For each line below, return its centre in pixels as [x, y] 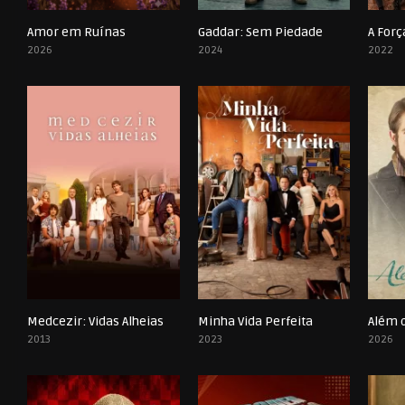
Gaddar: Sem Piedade [260, 33]
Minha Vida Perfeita [255, 322]
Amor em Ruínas [76, 33]
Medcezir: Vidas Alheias [95, 322]
